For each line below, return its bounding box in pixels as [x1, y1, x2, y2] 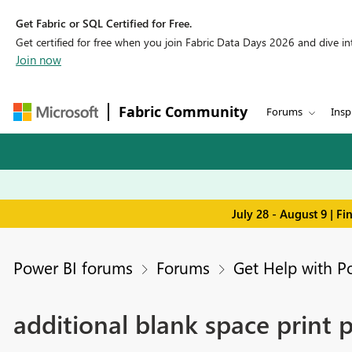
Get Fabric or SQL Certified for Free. [16, 16, 192, 31]
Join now [16, 52, 61, 68]
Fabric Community [119, 102, 247, 121]
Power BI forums [13, 256, 133, 279]
